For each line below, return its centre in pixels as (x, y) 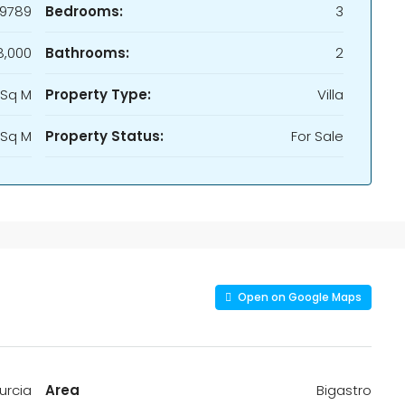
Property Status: (104, 136)
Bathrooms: (87, 53)
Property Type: (98, 94)
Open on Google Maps (298, 297)
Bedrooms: (84, 11)
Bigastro (344, 390)
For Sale (317, 136)
